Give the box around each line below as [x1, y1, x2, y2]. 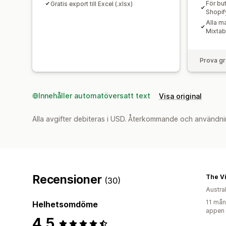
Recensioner [32, 172, 105, 187]
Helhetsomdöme [32, 199, 98, 209]
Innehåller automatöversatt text [38, 91, 150, 100]
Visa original [159, 91, 202, 100]
